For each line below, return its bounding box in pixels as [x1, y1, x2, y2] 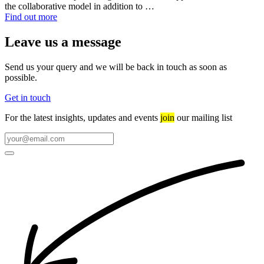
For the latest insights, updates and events [5, 112, 160, 123]
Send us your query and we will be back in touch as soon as [5, 61, 227, 72]
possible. [5, 72, 37, 82]
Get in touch [5, 92, 51, 103]
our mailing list [174, 112, 232, 123]
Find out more [5, 11, 57, 22]
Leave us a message [5, 34, 121, 49]
